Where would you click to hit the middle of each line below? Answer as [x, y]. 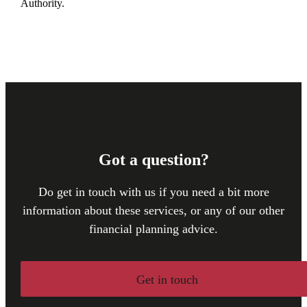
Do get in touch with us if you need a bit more [153, 192]
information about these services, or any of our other [153, 210]
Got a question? [153, 159]
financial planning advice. [153, 229]
